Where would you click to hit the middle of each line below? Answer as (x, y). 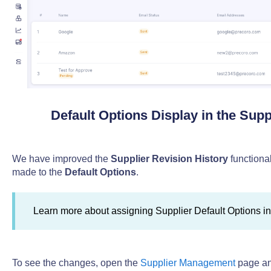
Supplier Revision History (169, 158)
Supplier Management (188, 263)
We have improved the (61, 158)
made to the (38, 172)
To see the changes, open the (76, 263)
